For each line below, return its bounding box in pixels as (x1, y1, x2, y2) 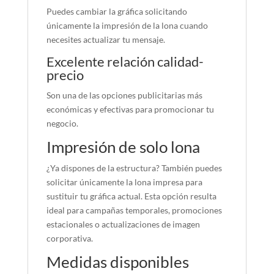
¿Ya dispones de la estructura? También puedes (46, 163, 222, 174)
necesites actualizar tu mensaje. (46, 34, 165, 45)
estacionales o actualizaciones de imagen (46, 219, 200, 230)
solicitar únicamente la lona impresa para (46, 177, 202, 188)
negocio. (46, 118, 78, 129)
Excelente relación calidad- (46, 53, 204, 70)
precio (46, 67, 84, 84)
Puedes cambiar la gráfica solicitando (46, 6, 187, 17)
